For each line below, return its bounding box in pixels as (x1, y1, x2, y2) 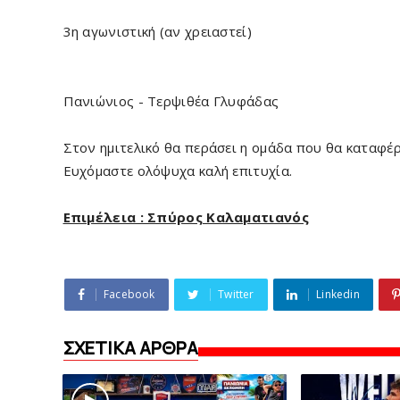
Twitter (218, 287, 254, 302)
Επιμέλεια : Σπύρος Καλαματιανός (62, 208, 309, 226)
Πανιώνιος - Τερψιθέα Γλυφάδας (62, 92, 279, 110)
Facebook (103, 287, 155, 302)
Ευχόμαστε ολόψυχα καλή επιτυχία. (62, 162, 293, 179)
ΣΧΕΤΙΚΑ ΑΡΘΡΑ (62, 336, 199, 360)
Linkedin (316, 287, 360, 302)
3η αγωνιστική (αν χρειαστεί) (62, 22, 252, 40)
